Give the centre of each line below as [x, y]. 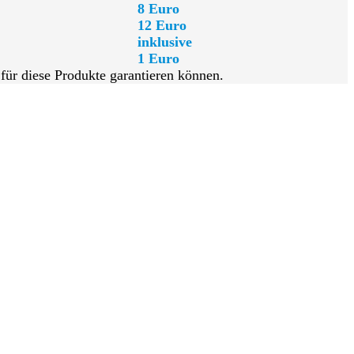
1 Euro [158, 58]
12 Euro [162, 25]
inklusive [165, 41]
